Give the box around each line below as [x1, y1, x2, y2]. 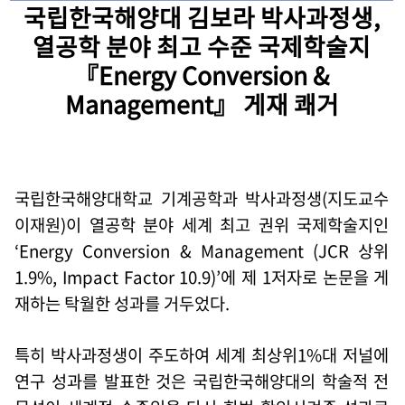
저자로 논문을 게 [270, 264, 390, 289]
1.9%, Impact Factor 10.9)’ [14, 264, 221, 289]
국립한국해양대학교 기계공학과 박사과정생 [14, 185, 323, 211]
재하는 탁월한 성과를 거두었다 [14, 290, 226, 316]
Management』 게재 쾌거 [64, 86, 339, 122]
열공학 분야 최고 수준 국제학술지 [33, 28, 372, 64]
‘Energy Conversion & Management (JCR [14, 238, 359, 263]
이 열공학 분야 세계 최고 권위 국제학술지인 [66, 212, 390, 237]
